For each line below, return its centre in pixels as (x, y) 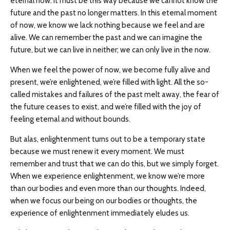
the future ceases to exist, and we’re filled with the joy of (106, 107)
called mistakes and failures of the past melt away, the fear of (115, 94)
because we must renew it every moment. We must (97, 151)
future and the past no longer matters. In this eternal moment (114, 13)
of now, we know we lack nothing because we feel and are (108, 25)
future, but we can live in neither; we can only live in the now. (110, 50)
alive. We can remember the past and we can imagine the (106, 37)
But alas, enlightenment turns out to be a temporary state (108, 139)
